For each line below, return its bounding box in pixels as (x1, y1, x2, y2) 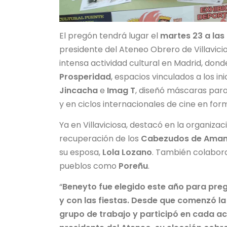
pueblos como (59, 160, 119, 172)
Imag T (107, 84, 135, 96)
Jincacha (59, 84, 98, 96)
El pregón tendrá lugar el (59, 29, 160, 42)
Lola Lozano (102, 146, 152, 159)
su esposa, (59, 146, 102, 159)
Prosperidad (59, 70, 111, 83)
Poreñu (119, 160, 148, 172)
